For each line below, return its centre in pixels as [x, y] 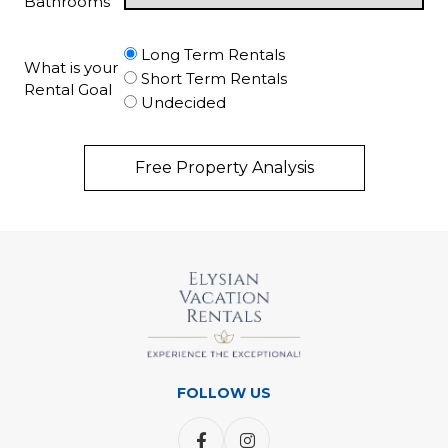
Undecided [183, 102]
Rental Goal [68, 89]
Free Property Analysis [224, 167]
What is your [71, 67]
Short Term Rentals [214, 78]
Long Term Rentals [213, 54]
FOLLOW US [224, 393]
